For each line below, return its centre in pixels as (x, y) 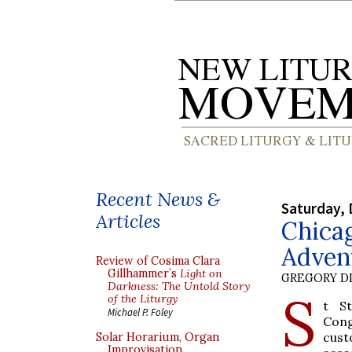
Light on (201, 273)
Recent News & (158, 199)
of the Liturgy (143, 299)
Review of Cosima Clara (158, 261)
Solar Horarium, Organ (158, 337)
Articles (128, 221)
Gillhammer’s (144, 273)
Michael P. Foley (140, 312)
